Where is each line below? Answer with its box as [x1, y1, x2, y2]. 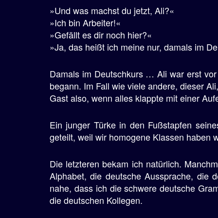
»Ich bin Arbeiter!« [50, 16, 121, 29]
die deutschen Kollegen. [50, 194, 143, 206]
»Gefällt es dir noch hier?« [50, 28, 152, 41]
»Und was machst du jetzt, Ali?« [50, 4, 174, 17]
